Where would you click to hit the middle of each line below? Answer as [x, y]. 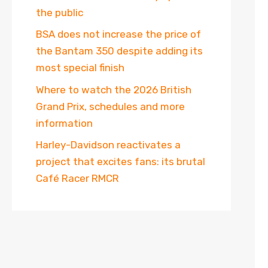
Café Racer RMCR [77, 178]
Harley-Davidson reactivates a [108, 145]
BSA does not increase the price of [118, 34]
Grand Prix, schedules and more [110, 106]
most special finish [80, 68]
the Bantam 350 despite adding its [119, 51]
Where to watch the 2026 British [114, 89]
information [64, 123]
